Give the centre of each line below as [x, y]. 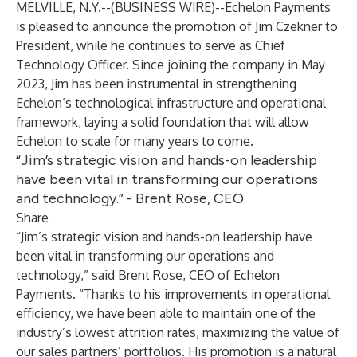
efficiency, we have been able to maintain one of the [166, 313]
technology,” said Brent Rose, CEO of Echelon [148, 275]
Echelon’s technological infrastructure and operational [171, 103]
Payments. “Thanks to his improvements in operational [173, 294]
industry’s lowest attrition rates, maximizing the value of [178, 332]
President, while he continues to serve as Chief [151, 45]
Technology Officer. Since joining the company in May [171, 65]
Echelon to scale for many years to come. [135, 141]
